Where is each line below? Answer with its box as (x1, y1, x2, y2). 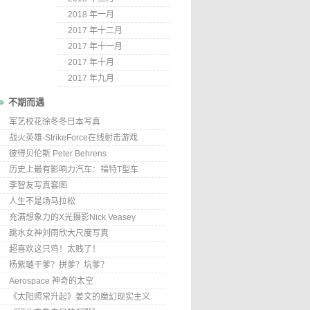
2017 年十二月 (68, 26, 122, 35)
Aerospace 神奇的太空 (9, 276, 93, 286)
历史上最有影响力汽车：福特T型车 (9, 165, 138, 174)
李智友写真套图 (9, 181, 67, 190)
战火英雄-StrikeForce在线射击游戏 (9, 133, 138, 143)
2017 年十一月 (68, 42, 122, 51)
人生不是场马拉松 (9, 197, 75, 206)
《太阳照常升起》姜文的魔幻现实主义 (9, 292, 150, 302)
